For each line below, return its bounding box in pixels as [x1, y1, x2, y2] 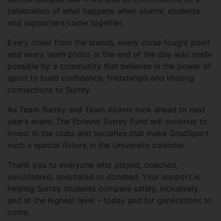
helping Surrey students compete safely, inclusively [7, 184, 198, 194]
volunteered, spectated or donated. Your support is [7, 172, 200, 182]
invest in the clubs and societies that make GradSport [7, 128, 209, 139]
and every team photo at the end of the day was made [7, 49, 212, 60]
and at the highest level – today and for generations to [7, 195, 212, 206]
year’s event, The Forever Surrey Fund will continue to [7, 116, 207, 127]
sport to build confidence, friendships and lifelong [7, 73, 194, 83]
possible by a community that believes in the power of [7, 61, 211, 72]
